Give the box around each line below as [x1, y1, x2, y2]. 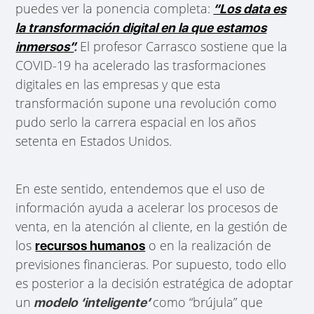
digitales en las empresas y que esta [15, 75, 221, 93]
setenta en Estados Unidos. [15, 132, 172, 149]
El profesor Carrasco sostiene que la [80, 37, 288, 55]
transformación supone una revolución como [15, 94, 278, 111]
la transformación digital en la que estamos [15, 20, 267, 35]
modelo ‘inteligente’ [31, 294, 153, 310]
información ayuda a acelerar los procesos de [15, 198, 279, 216]
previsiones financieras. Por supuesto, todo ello [15, 255, 287, 273]
